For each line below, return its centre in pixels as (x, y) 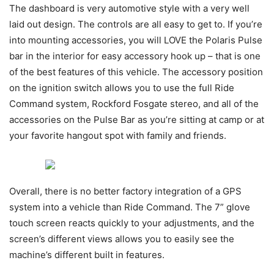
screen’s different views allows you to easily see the (122, 239)
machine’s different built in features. (87, 254)
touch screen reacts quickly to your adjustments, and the (132, 223)
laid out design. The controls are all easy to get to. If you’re (136, 24)
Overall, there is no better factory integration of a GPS (125, 191)
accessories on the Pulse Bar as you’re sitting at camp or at (137, 119)
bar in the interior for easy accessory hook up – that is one (135, 56)
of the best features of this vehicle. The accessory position (136, 72)
